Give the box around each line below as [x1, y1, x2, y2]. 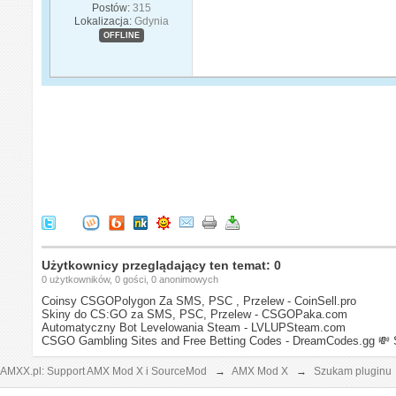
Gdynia [133, 14, 169, 27]
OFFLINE [103, 30, 140, 40]
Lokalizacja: [73, 14, 132, 27]
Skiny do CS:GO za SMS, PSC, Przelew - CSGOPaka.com [42, 307, 348, 321]
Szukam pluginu [314, 364, 392, 377]
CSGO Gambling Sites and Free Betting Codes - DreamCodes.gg [42, 333, 376, 347]
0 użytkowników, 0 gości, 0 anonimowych [42, 273, 219, 285]
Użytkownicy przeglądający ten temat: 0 [42, 257, 282, 272]
